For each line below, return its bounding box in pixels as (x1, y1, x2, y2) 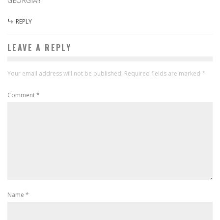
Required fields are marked (124, 69, 202, 78)
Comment (7, 90, 36, 99)
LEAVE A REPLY (7, 41, 72, 54)
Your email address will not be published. (7, 69, 123, 78)
